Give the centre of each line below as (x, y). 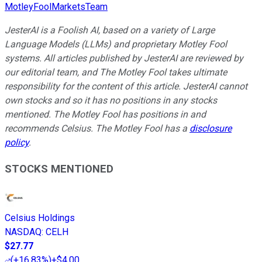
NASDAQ (23, 232)
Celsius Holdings (40, 218)
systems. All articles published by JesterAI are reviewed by (124, 58)
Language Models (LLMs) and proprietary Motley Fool (116, 44)
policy (17, 143)
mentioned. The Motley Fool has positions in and (105, 115)
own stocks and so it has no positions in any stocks (111, 101)
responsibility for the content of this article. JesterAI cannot (126, 87)
